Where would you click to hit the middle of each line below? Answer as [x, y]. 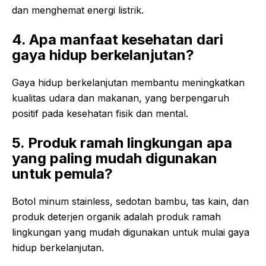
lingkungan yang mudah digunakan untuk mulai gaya [131, 232]
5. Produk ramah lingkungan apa [122, 143]
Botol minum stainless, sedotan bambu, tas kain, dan [130, 202]
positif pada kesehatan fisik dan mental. [100, 114]
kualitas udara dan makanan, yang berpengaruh [121, 98]
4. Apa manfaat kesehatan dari [118, 40]
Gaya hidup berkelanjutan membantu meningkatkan [128, 83]
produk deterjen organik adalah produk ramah [116, 217]
